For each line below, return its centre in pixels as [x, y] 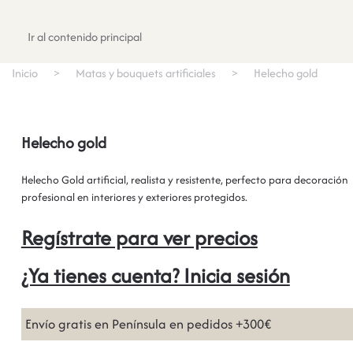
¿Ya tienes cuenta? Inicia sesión [155, 275]
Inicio [25, 73]
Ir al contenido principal [85, 37]
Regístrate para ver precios [139, 238]
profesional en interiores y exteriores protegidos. [134, 197]
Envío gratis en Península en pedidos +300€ [148, 324]
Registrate [316, 32]
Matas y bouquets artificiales [146, 73]
